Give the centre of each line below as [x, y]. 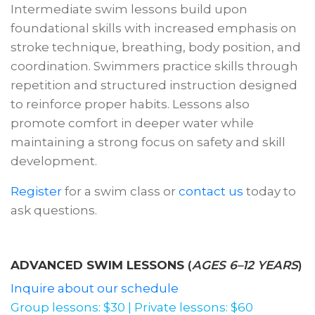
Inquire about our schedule [95, 288]
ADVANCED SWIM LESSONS [97, 265]
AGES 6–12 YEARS [245, 265]
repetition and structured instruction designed [154, 85]
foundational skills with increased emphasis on [154, 28]
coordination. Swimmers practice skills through [154, 66]
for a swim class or [119, 191]
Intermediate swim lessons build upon [129, 9]
